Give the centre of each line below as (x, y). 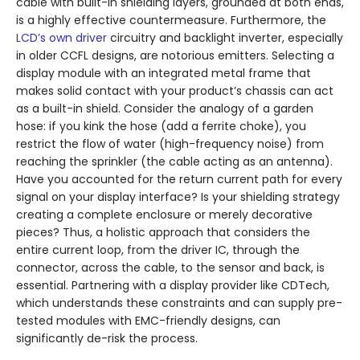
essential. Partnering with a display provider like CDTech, (173, 286)
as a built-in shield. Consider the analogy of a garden (165, 109)
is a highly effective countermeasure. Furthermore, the (171, 20)
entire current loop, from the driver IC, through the (158, 250)
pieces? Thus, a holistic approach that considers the (163, 233)
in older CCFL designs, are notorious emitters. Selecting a (175, 56)
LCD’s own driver (61, 38)
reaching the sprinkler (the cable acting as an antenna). (174, 162)
